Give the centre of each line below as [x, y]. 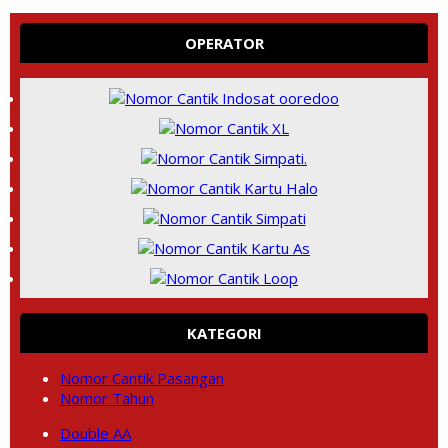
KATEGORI [224, 333]
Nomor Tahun [107, 398]
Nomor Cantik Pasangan [142, 378]
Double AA [95, 433]
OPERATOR [224, 43]
